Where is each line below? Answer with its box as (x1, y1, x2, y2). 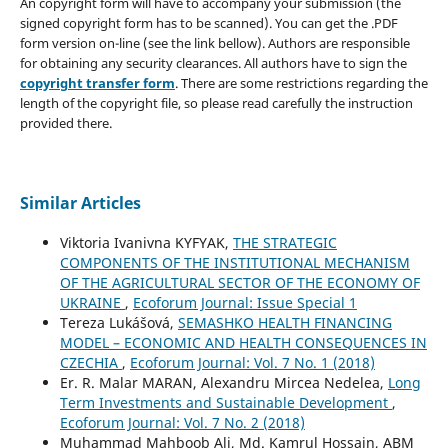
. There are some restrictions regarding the (174, 73, 428, 92)
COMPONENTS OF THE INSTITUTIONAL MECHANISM (59, 252, 410, 272)
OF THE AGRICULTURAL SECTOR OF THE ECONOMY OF (59, 272, 420, 292)
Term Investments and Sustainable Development (59, 392, 392, 412)
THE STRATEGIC (232, 232, 337, 252)
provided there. (19, 113, 112, 132)
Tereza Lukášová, (59, 312, 178, 332)
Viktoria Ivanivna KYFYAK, (59, 232, 233, 252)
